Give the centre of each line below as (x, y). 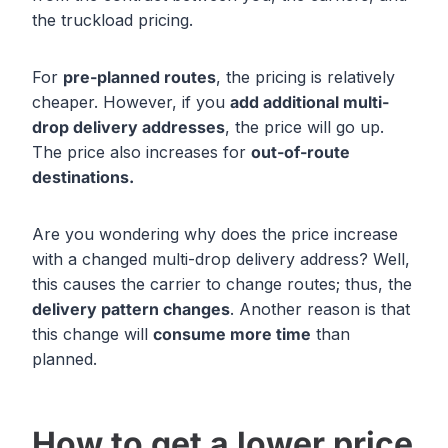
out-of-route (300, 152)
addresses (183, 127)
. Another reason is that (320, 309)
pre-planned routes (139, 77)
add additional (286, 102)
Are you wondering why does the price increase (215, 234)
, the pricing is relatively (305, 77)
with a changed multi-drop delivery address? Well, (221, 259)
